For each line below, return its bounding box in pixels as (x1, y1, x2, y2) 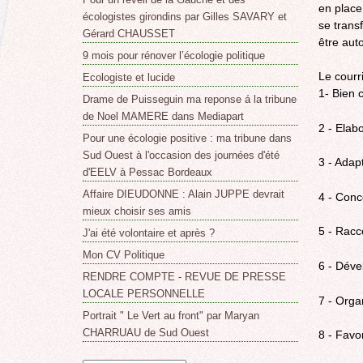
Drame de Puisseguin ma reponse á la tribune (82, 92, 297, 105)
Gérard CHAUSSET (82, 27, 175, 40)
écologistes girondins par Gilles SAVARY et (82, 10, 287, 23)
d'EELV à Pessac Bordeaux (82, 165, 212, 178)
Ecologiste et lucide (82, 70, 175, 83)
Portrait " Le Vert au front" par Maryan (82, 309, 259, 322)
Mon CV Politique (82, 248, 164, 261)
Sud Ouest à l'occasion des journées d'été (82, 148, 280, 161)
